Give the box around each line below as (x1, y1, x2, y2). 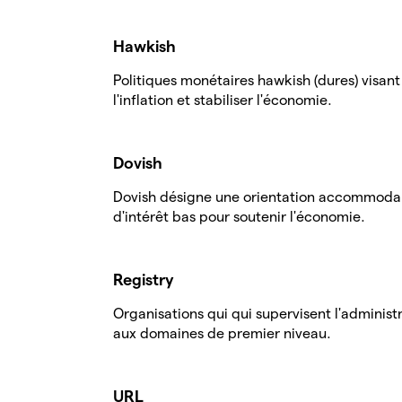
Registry (113, 271, 174, 288)
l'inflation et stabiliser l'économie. (113, 92, 332, 108)
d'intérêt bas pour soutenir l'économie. (113, 209, 365, 224)
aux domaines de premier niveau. (113, 326, 331, 341)
